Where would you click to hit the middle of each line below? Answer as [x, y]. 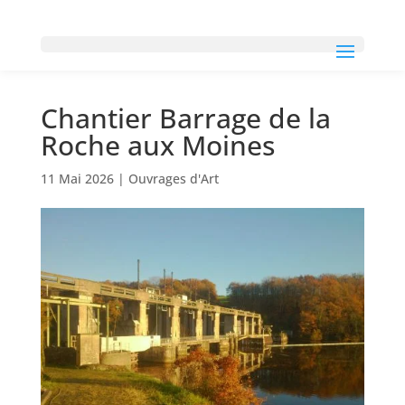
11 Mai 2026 [77, 179]
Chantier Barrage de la [185, 118]
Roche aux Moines [157, 145]
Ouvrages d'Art [173, 179]
